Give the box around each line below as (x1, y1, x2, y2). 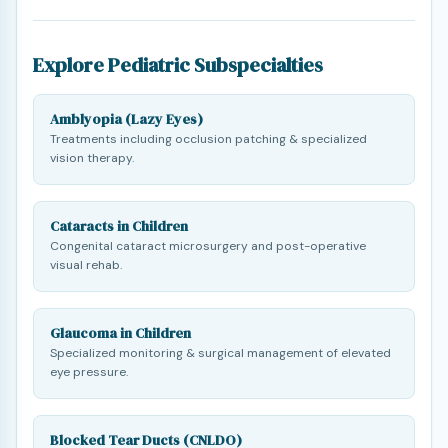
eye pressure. (50, 364, 128, 380)
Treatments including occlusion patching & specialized (50, 131, 367, 147)
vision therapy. (50, 150, 134, 166)
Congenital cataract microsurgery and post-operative (50, 238, 366, 254)
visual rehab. (50, 257, 122, 273)
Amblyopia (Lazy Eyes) (50, 109, 203, 129)
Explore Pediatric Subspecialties (33, 51, 323, 79)
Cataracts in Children (50, 216, 188, 236)
